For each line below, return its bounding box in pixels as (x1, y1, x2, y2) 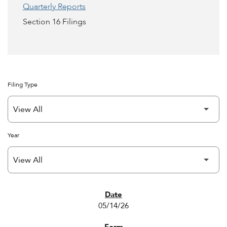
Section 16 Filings (23, 16, 86, 27)
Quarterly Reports (23, 1, 86, 12)
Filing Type (8, 81, 37, 89)
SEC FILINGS (16, 191, 59, 201)
